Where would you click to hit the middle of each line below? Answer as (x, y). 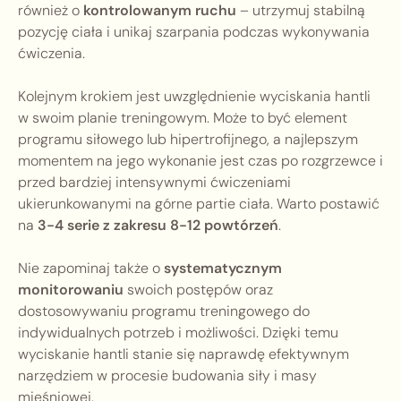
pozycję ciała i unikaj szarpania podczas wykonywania (194, 32)
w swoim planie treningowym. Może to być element (183, 118)
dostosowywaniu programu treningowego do (164, 311)
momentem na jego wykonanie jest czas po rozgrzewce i (200, 161)
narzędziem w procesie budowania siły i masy (167, 376)
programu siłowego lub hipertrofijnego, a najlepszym (188, 140)
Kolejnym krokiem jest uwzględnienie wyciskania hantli (194, 97)
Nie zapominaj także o (91, 269)
